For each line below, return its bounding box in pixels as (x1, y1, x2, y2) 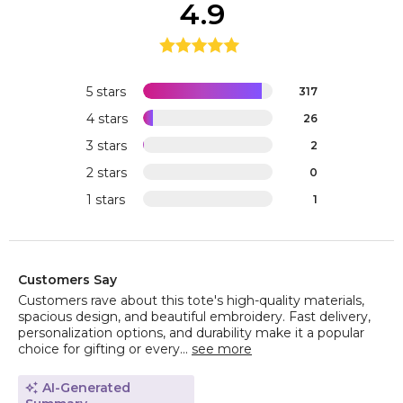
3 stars (85, 138, 127, 155)
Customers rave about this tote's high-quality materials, (18, 292, 364, 309)
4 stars (85, 111, 128, 128)
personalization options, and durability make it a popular (18, 325, 364, 342)
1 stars (85, 192, 125, 209)
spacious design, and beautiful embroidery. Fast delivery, (18, 309, 371, 326)
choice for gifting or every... (18, 341, 192, 358)
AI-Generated (42, 380, 130, 397)
